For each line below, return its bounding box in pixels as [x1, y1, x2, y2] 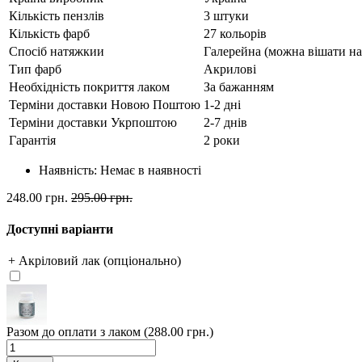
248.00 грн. [6, 190, 68, 204]
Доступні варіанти [6, 222, 113, 237]
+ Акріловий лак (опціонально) [8, 254, 181, 268]
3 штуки [204, 8, 249, 23]
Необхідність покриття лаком [9, 79, 170, 94]
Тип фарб [9, 61, 61, 76]
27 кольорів [204, 26, 267, 40]
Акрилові [204, 61, 256, 76]
